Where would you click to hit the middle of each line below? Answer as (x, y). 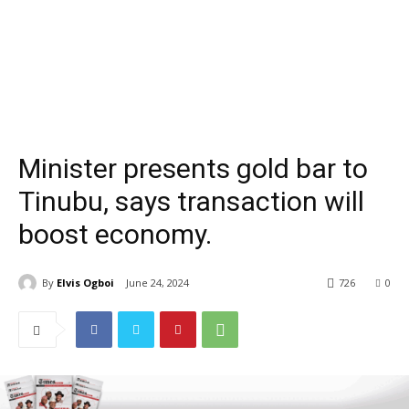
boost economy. (115, 234)
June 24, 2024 (157, 283)
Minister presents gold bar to (193, 168)
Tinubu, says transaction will (191, 201)
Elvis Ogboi (85, 282)
